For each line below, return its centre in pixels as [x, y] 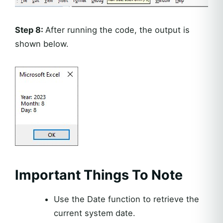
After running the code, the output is [117, 30]
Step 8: [30, 30]
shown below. [42, 44]
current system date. [94, 213]
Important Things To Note [99, 175]
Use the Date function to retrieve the [126, 199]
